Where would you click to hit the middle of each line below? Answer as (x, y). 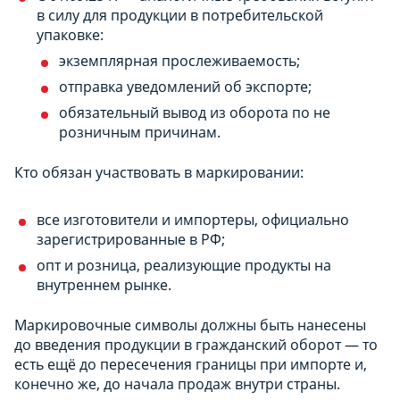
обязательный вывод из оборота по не (195, 112)
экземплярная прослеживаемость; (179, 60)
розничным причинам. (140, 132)
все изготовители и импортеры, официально (193, 219)
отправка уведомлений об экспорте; (185, 86)
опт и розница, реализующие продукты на (184, 265)
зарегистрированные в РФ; (131, 239)
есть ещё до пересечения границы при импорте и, (191, 364)
